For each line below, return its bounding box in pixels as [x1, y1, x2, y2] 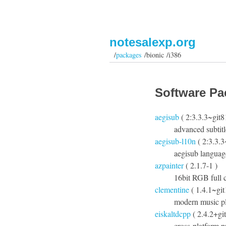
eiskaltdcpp [155, 208, 191, 219]
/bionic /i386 [141, 50, 181, 60]
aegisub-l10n [155, 136, 196, 146]
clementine [155, 184, 189, 195]
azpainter [155, 160, 184, 171]
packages [116, 50, 142, 60]
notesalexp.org [109, 35, 196, 49]
